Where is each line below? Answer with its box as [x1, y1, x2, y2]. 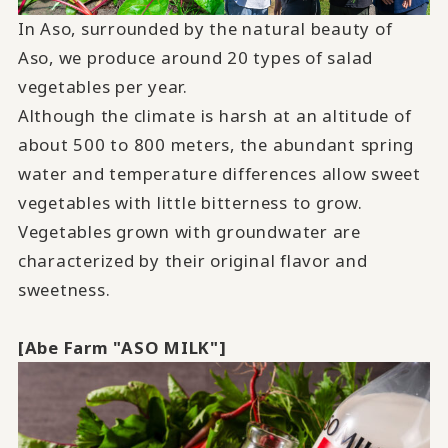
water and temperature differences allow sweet [17, 162, 421, 186]
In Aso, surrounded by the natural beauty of [17, 17, 393, 41]
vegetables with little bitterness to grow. [17, 191, 363, 215]
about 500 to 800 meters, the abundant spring [17, 133, 415, 157]
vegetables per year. [17, 75, 188, 99]
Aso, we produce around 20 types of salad [17, 46, 374, 70]
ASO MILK [121, 336, 211, 360]
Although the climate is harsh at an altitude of [17, 104, 412, 128]
